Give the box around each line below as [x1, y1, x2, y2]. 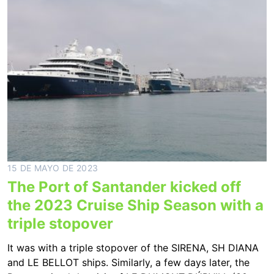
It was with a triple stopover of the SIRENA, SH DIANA [7, 242, 259, 254]
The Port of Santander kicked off [7, 178, 241, 196]
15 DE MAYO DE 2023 [7, 163, 98, 173]
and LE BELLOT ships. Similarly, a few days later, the [7, 256, 250, 268]
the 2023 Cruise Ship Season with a [7, 196, 264, 214]
